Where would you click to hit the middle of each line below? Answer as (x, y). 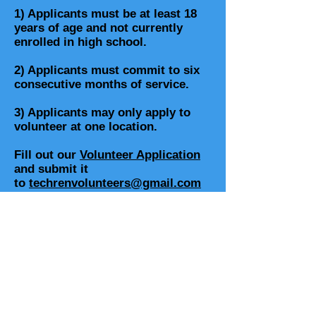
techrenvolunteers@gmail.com (115, 183)
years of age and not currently (98, 28)
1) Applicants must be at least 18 (105, 14)
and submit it (51, 169)
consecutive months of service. (102, 85)
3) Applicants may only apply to (102, 113)
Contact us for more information (113, 208)
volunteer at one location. (86, 127)
